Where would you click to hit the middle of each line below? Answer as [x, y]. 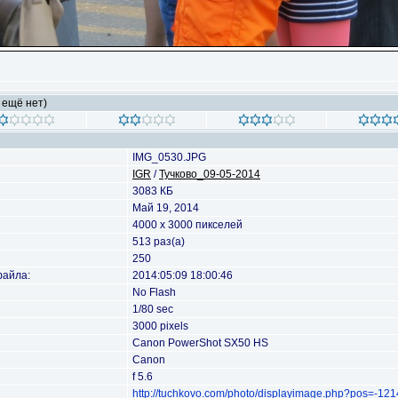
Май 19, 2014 [166, 208]
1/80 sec [153, 309]
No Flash [154, 292]
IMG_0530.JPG [169, 157]
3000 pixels [160, 326]
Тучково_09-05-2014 [210, 174]
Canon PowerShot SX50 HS [200, 343]
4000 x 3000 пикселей [187, 225]
